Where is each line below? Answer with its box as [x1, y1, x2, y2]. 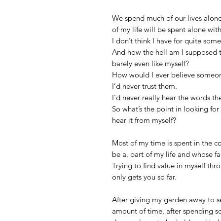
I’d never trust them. [112, 81, 177, 91]
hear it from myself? [112, 115, 176, 125]
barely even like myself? [112, 59, 189, 69]
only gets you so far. [112, 172, 177, 182]
